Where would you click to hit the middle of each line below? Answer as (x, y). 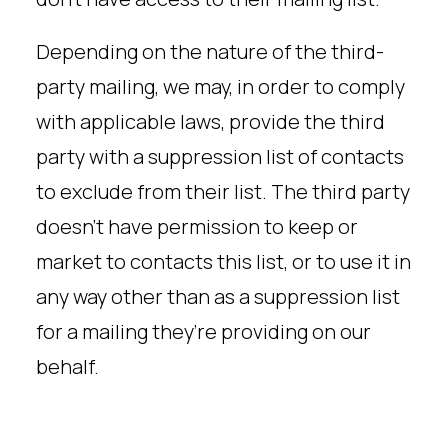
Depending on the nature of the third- (210, 51)
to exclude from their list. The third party (223, 191)
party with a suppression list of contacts (220, 156)
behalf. (67, 366)
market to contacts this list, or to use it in (223, 261)
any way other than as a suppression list (218, 296)
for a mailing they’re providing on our (203, 331)
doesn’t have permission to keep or (197, 226)
